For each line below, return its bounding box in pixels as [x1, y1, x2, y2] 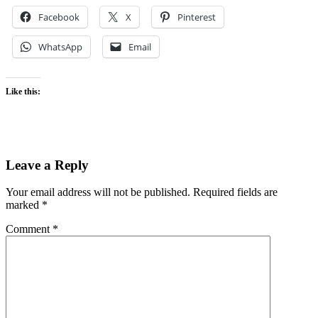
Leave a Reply [6, 157, 89, 172]
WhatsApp [38, 40, 82, 53]
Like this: [6, 86, 40, 97]
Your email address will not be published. [6, 186, 190, 199]
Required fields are [193, 186, 278, 199]
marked [6, 199, 42, 212]
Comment [6, 223, 53, 236]
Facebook [38, 10, 79, 23]
